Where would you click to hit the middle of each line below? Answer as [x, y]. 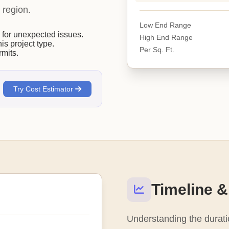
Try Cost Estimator [44, 89]
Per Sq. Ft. [157, 49]
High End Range [166, 37]
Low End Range [165, 25]
